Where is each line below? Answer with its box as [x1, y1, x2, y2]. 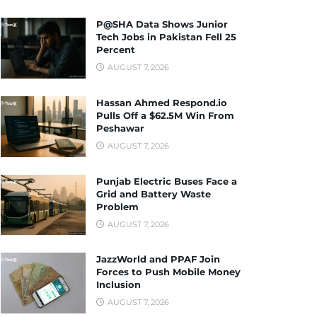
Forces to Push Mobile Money [96, 266, 241, 278]
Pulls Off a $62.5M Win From [96, 109, 234, 121]
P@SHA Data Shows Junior [96, 18, 228, 30]
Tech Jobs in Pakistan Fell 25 [96, 31, 236, 42]
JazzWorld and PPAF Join [96, 253, 220, 265]
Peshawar [96, 122, 144, 134]
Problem [96, 200, 139, 212]
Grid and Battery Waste [96, 188, 211, 200]
